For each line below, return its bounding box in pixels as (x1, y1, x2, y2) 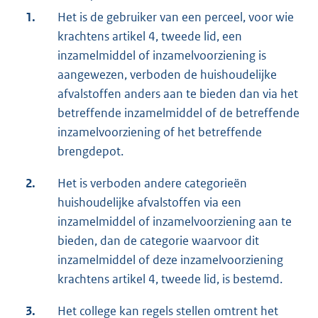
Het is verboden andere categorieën (57, 175, 247, 192)
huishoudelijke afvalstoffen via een (57, 194, 241, 211)
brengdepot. (57, 143, 124, 160)
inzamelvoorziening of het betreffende (57, 124, 262, 141)
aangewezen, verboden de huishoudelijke (57, 67, 277, 83)
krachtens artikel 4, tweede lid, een (57, 28, 242, 45)
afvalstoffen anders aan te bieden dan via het (57, 86, 298, 102)
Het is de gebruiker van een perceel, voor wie (57, 9, 294, 26)
